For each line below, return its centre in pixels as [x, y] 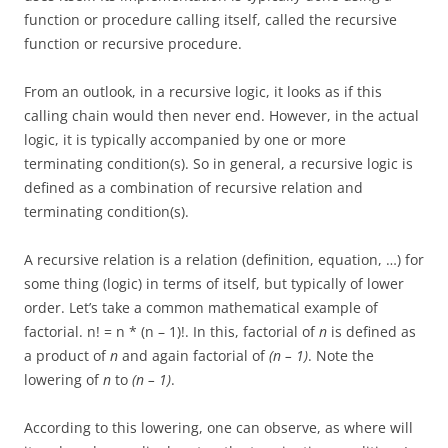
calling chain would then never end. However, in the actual [221, 115]
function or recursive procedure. [133, 43]
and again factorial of [193, 355]
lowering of [63, 379]
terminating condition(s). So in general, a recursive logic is [218, 163]
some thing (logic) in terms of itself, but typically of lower [214, 283]
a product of [67, 355]
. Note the [341, 355]
